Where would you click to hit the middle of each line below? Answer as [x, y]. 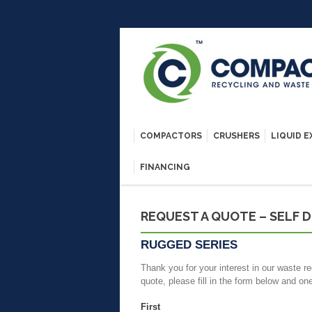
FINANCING [165, 167]
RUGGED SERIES [189, 245]
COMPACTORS [171, 136]
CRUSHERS [236, 136]
